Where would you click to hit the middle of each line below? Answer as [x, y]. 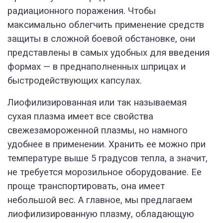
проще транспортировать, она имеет [86, 186]
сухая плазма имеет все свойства [80, 117]
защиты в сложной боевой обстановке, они [101, 39]
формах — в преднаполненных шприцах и [97, 67]
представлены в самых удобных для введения [109, 53]
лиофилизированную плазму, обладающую [101, 214]
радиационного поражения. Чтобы [82, 11]
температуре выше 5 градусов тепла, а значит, [108, 159]
